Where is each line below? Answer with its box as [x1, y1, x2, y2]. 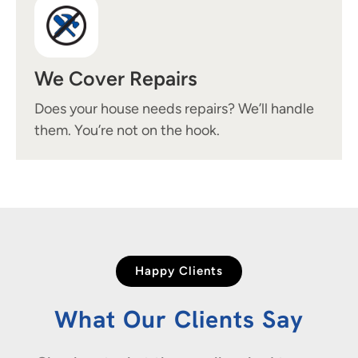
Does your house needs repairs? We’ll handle [34, 99, 314, 117]
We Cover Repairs [34, 66, 197, 90]
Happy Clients [135, 263, 223, 278]
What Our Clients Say [54, 303, 304, 335]
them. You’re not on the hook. [34, 121, 220, 139]
